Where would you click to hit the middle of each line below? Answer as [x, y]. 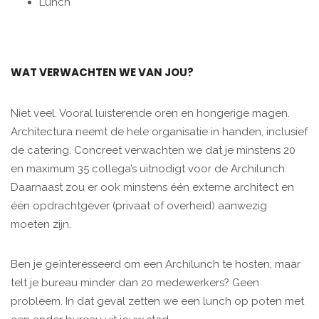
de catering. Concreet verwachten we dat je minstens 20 [153, 151]
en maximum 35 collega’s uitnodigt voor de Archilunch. [149, 169]
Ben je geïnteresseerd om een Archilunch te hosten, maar [156, 265]
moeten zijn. [41, 225]
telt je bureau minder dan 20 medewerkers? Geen [135, 283]
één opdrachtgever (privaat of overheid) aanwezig [139, 206]
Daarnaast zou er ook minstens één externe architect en [152, 188]
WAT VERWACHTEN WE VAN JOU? [102, 73]
